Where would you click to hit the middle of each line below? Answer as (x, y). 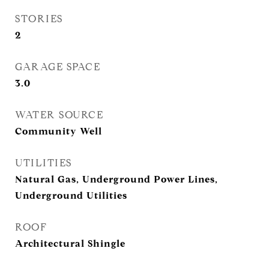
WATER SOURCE (59, 115)
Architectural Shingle (70, 243)
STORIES (39, 19)
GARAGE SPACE (58, 67)
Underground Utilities (71, 195)
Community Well (59, 131)
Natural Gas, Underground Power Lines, (116, 179)
